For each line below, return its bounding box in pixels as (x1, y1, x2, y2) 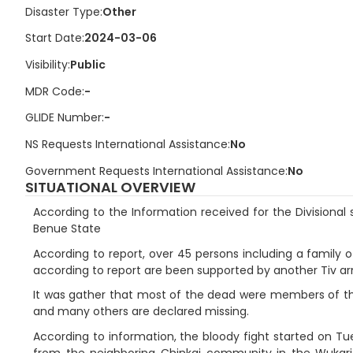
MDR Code (24, 83, 82, 99)
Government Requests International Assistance (24, 162, 285, 179)
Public (69, 56, 106, 72)
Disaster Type (24, 3, 100, 20)
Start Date (24, 30, 82, 46)
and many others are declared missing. (33, 303, 249, 320)
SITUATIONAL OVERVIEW (24, 176, 195, 197)
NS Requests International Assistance (24, 136, 228, 152)
